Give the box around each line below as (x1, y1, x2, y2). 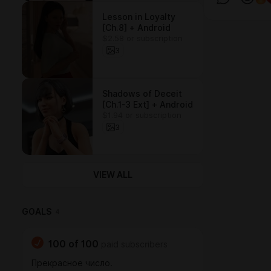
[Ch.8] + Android (102, 23, 171, 33)
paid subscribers (101, 240, 168, 249)
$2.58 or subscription (102, 33, 183, 43)
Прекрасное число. (31, 258, 113, 268)
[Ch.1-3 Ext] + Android (102, 100, 193, 109)
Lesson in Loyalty (102, 12, 175, 22)
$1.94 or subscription (102, 110, 181, 120)
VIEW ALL (93, 170, 132, 180)
